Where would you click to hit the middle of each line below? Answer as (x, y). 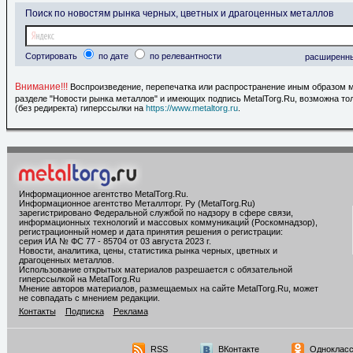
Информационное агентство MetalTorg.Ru (102, 194)
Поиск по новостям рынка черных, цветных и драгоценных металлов (179, 14)
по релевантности (184, 56)
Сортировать (52, 56)
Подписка (84, 312)
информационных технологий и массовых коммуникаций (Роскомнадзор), (168, 223)
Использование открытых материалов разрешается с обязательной (155, 270)
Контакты (37, 312)
